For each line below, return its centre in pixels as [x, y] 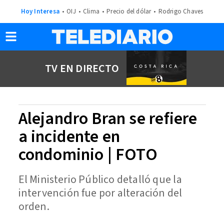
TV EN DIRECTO [82, 68]
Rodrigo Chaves [181, 11]
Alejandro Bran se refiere [108, 119]
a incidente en [69, 137]
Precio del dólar [129, 11]
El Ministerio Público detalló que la [100, 180]
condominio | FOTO [88, 155]
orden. [34, 207]
